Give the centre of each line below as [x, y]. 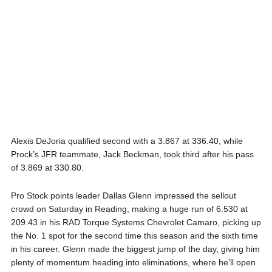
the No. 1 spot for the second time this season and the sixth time [134, 235]
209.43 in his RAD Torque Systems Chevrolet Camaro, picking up [136, 222]
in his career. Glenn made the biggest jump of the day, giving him [135, 249]
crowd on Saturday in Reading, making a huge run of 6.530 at [129, 209]
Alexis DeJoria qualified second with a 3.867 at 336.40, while [127, 141]
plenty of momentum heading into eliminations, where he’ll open [133, 262]
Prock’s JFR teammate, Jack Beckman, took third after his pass [132, 154]
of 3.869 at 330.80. [47, 167]
